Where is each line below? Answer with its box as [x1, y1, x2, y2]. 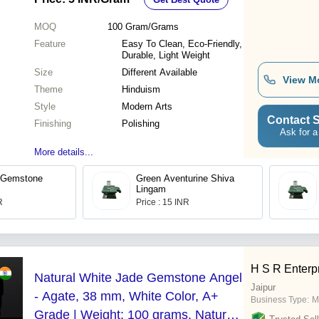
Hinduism [122, 84, 160, 95]
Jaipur [251, 282, 276, 293]
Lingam [136, 184, 166, 195]
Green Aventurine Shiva [136, 173, 234, 184]
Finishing [34, 118, 71, 130]
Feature [34, 38, 66, 50]
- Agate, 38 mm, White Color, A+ [34, 289, 219, 304]
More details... [34, 147, 93, 158]
